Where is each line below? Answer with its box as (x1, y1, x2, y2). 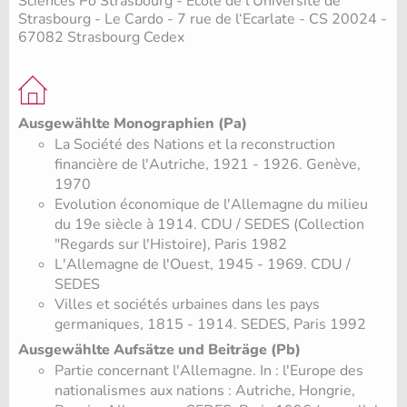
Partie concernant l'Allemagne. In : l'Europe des (55, 361, 363, 382)
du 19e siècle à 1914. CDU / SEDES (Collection (55, 214, 364, 235)
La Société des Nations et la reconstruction (55, 134, 335, 155)
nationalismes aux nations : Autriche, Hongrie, (55, 381, 355, 402)
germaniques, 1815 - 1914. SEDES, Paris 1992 (55, 314, 366, 335)
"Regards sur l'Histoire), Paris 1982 (55, 234, 287, 255)
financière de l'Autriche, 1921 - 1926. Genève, (55, 154, 361, 175)
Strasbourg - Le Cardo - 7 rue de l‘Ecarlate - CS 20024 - (18, 9, 387, 30)
